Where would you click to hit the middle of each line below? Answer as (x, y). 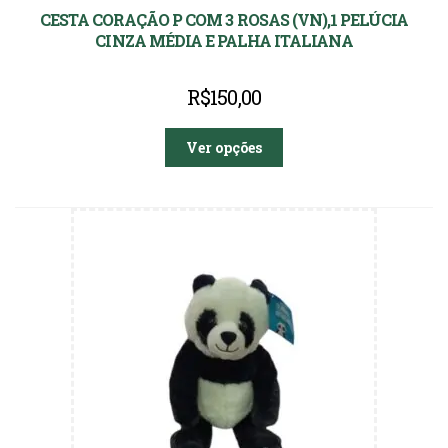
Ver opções (224, 147)
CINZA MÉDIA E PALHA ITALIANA (224, 40)
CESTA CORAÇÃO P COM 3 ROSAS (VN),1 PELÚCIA (224, 19)
